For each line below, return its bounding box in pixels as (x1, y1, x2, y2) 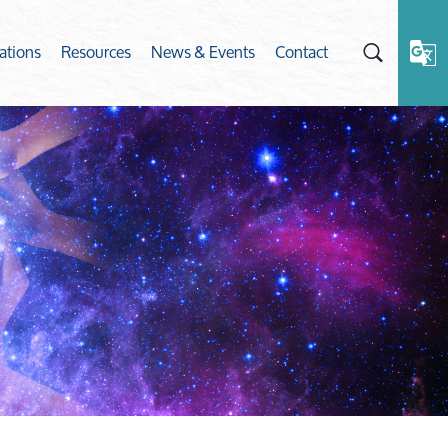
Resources (61, 35, 131, 68)
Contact (275, 35, 328, 68)
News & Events (151, 35, 255, 68)
